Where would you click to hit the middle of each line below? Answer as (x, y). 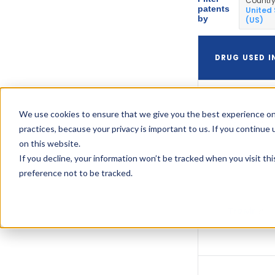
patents (213, 9)
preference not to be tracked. (76, 173)
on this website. (49, 144)
